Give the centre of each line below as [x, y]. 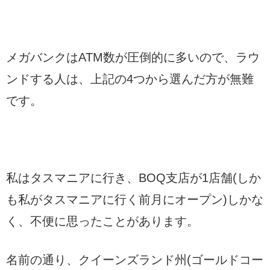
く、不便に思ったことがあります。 [102, 221]
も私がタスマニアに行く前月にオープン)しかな [135, 199]
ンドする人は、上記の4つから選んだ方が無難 [130, 79]
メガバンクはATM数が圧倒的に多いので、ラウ [133, 57]
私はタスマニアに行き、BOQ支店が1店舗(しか [133, 177]
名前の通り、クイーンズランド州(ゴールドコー [135, 259]
